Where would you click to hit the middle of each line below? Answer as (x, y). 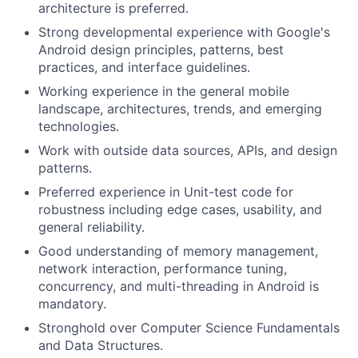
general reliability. (91, 227)
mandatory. (72, 303)
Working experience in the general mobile (164, 91)
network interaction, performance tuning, (163, 268)
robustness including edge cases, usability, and (180, 209)
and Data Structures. (101, 345)
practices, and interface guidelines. (144, 67)
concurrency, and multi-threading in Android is (179, 286)
